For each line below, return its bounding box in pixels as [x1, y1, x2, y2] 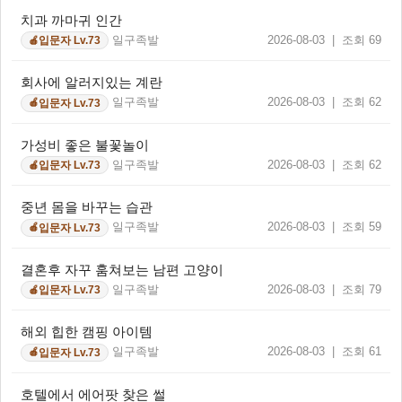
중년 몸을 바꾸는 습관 [21, 199, 153, 215]
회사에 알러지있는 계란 [21, 74, 162, 91]
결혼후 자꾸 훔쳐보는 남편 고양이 [21, 261, 223, 277]
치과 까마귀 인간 [21, 12, 122, 28]
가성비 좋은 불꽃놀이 [21, 136, 149, 153]
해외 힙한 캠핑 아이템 [21, 324, 153, 340]
